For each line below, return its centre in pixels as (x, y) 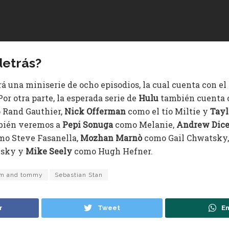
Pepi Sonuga (89, 125)
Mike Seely (49, 151)
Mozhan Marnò (112, 138)
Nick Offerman (95, 111)
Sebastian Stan (79, 175)
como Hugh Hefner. (112, 151)
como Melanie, (146, 125)
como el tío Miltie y (168, 111)
